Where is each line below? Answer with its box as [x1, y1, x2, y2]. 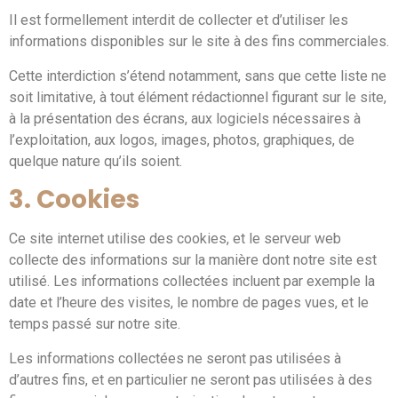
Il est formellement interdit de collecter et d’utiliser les [9, 12, 348, 29]
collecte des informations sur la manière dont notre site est [9, 251, 377, 269]
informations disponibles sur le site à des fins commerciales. [9, 33, 389, 51]
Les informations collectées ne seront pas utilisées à [9, 349, 341, 367]
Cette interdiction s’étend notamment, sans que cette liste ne [9, 67, 386, 84]
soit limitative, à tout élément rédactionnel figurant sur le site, [9, 88, 386, 106]
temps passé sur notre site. [9, 315, 180, 333]
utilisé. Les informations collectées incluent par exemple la [9, 273, 375, 291]
